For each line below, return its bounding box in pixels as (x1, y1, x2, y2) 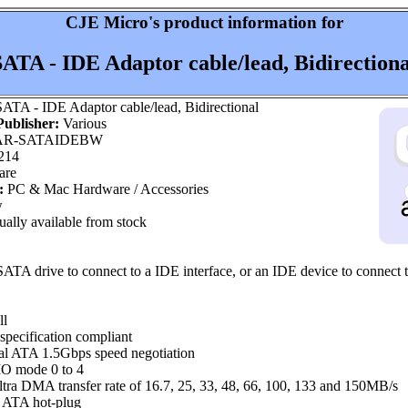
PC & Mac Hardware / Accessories (4, 181, 209, 197)
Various (59, 116, 107, 131)
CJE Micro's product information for (65, 13, 343, 32)
